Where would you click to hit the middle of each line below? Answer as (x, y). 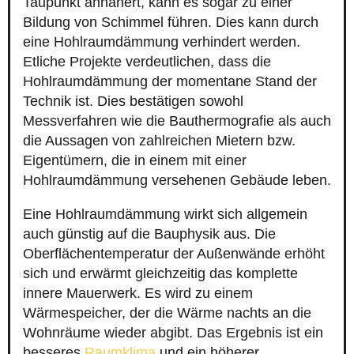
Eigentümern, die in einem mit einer (135, 161)
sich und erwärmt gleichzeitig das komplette (160, 274)
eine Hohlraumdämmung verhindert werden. (162, 42)
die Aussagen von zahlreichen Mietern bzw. (159, 141)
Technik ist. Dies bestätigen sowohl (133, 102)
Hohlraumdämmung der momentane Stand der (170, 82)
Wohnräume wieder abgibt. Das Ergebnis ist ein (173, 333)
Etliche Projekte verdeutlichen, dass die (147, 62)
